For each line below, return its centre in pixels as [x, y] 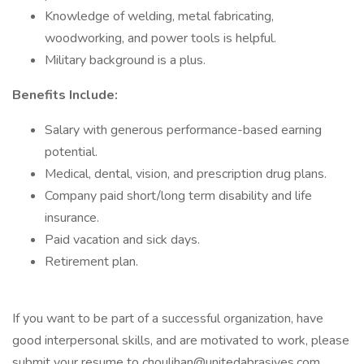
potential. [71, 152]
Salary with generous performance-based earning [183, 130]
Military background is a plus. [125, 60]
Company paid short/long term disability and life [178, 196]
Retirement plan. [91, 262]
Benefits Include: [65, 95]
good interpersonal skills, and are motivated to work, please [181, 340]
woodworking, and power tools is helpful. [160, 38]
